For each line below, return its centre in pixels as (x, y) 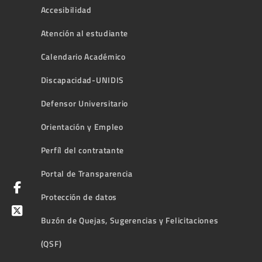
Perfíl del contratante (82, 150)
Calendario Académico (83, 57)
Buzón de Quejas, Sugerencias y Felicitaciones (130, 220)
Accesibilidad (66, 10)
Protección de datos (79, 197)
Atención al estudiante (85, 33)
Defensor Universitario (85, 104)
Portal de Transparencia (87, 174)
